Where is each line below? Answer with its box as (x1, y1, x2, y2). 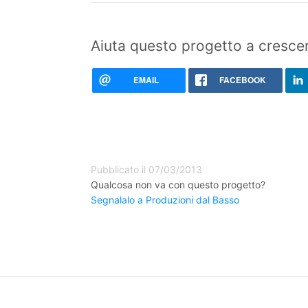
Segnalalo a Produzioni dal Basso (91, 193, 239, 206)
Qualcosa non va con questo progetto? (91, 178, 265, 190)
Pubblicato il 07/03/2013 (91, 163, 202, 175)
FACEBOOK (219, 73, 266, 86)
